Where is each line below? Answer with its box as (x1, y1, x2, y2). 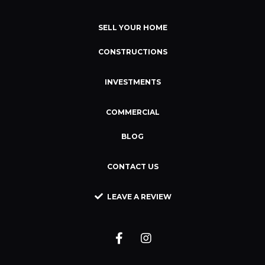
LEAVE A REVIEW (106, 192, 172, 202)
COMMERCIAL (105, 108, 160, 117)
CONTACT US (106, 162, 159, 172)
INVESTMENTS (104, 77, 161, 87)
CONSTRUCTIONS (98, 47, 167, 57)
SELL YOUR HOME (98, 23, 167, 33)
